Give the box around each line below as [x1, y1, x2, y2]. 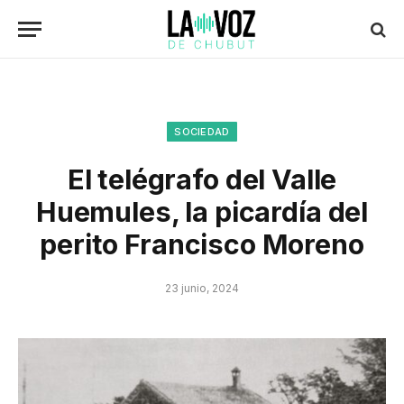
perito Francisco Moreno [40, 228, 364, 261]
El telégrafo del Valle [67, 163, 337, 196]
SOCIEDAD [174, 125, 230, 138]
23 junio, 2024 [165, 281, 239, 295]
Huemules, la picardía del [35, 196, 369, 228]
